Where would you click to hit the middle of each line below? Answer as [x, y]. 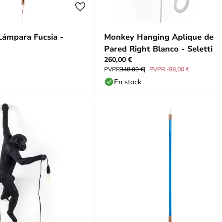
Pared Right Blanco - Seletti [158, 49]
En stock [128, 82]
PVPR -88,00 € [169, 69]
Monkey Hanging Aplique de [159, 37]
